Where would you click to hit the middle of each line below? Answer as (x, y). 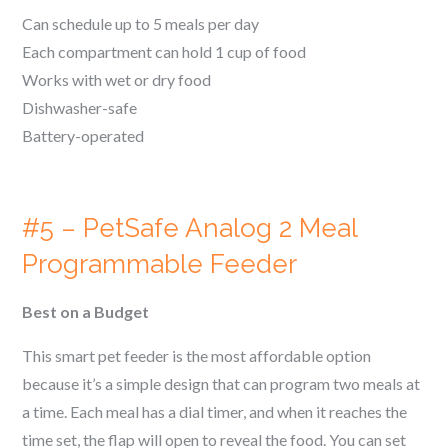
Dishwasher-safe (80, 107)
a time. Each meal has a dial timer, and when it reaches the (215, 411)
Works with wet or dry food (117, 79)
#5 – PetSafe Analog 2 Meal (190, 228)
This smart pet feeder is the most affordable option (197, 355)
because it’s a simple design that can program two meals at (221, 383)
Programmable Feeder (160, 264)
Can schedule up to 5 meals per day (141, 23)
